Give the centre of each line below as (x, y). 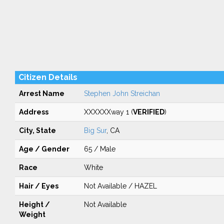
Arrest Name (41, 93)
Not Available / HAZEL (120, 186)
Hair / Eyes (38, 186)
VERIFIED (148, 112)
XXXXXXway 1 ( (108, 112)
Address (33, 112)
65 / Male (99, 149)
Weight (32, 214)
